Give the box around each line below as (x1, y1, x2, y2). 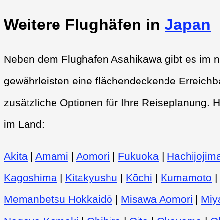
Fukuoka (118, 150, 159, 162)
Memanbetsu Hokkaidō (4, 193, 112, 205)
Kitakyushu (65, 171, 117, 183)
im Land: (4, 118, 45, 130)
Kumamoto (161, 171, 212, 183)
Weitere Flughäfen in (4, 16, 165, 34)
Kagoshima (4, 171, 57, 183)
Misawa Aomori (121, 193, 192, 205)
